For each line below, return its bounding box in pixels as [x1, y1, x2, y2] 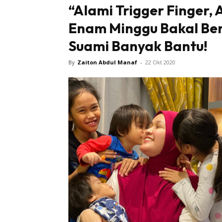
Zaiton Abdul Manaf [77, 58, 137, 66]
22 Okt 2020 [145, 58, 175, 66]
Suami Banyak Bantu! [68, 37, 208, 55]
